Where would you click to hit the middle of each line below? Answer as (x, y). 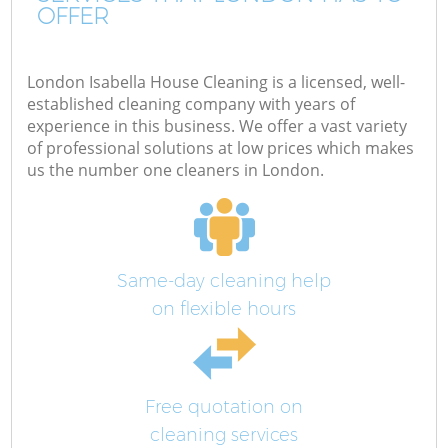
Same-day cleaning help (224, 281)
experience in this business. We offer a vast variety (217, 126)
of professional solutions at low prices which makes (221, 148)
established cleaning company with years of (191, 104)
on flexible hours (224, 309)
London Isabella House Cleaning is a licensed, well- (216, 82)
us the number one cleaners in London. (176, 170)
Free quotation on (224, 407)
